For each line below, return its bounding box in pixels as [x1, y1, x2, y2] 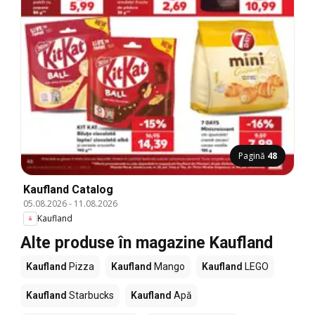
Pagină [238, 149, 267, 162]
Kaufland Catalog [23, 182, 113, 196]
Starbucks [67, 289, 114, 301]
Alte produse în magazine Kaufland [20, 233, 273, 252]
